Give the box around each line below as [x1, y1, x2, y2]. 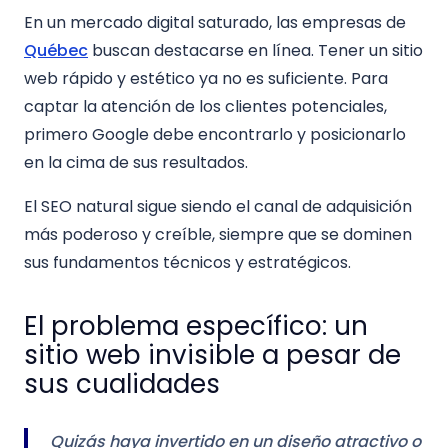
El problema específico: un [24, 308, 368, 345]
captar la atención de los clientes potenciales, [24, 95, 387, 119]
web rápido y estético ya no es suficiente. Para [24, 67, 388, 91]
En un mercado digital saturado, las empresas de [24, 11, 406, 35]
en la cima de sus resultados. [24, 151, 248, 175]
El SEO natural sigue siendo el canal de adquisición [24, 195, 412, 219]
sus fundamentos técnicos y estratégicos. [24, 251, 351, 275]
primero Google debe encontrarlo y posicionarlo [24, 123, 406, 147]
